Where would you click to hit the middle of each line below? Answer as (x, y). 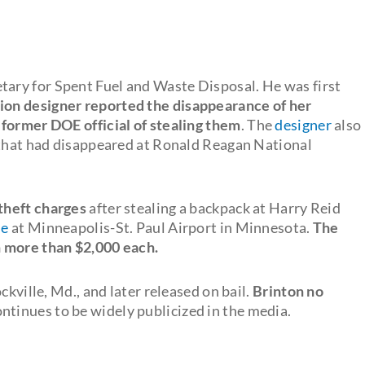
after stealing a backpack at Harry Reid (213, 207)
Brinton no (288, 290)
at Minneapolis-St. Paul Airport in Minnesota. (161, 227)
